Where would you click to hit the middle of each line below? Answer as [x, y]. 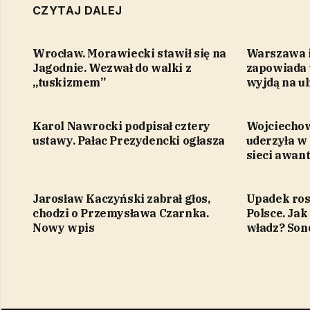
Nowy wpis [64, 227]
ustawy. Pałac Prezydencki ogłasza [129, 140]
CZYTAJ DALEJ [77, 10]
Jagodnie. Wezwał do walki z [112, 67]
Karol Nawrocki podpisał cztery [121, 126]
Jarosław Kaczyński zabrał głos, [121, 198]
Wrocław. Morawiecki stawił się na [129, 53]
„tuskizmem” [69, 82]
